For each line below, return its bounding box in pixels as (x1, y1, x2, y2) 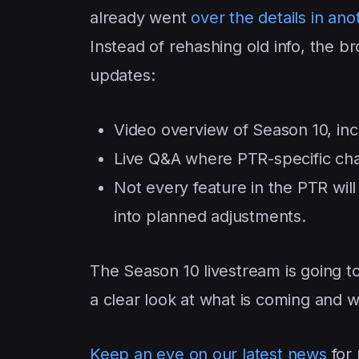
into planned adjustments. (114, 207, 306, 227)
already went (90, 8, 192, 28)
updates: (90, 66, 155, 86)
